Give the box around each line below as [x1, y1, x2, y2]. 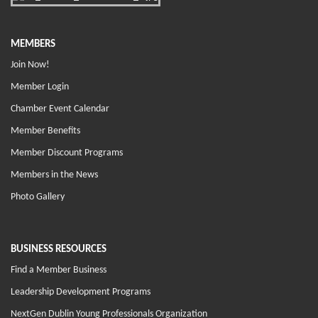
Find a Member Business [11, 264, 106, 275]
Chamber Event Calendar [11, 103, 109, 114]
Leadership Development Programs [11, 286, 150, 297]
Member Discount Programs [11, 147, 123, 158]
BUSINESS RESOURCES [11, 243, 106, 255]
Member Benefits [11, 125, 80, 136]
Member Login [11, 81, 69, 92]
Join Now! [11, 59, 50, 70]
